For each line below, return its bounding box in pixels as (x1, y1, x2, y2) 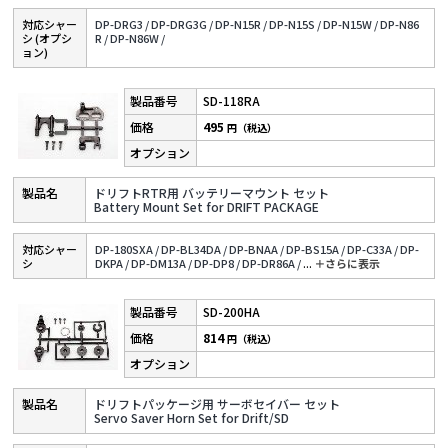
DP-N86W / (110, 30, 166, 47)
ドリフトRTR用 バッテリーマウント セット (94, 184, 330, 202)
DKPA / (95, 255, 130, 272)
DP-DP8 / (194, 255, 241, 272)
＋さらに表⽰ (314, 255, 381, 272)
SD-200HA (203, 303, 261, 321)
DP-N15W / (323, 16, 379, 33)
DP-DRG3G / (151, 16, 214, 33)
